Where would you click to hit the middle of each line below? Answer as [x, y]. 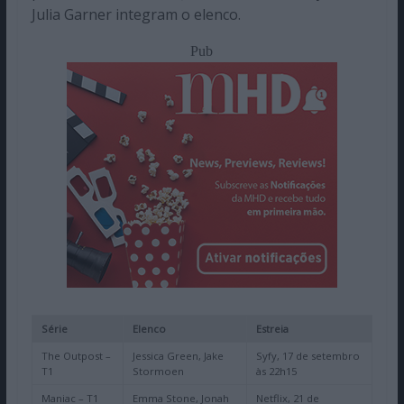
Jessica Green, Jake [178, 356]
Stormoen [158, 372]
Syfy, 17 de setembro [308, 356]
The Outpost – [76, 356]
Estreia [272, 329]
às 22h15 [276, 372]
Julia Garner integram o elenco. [136, 15]
